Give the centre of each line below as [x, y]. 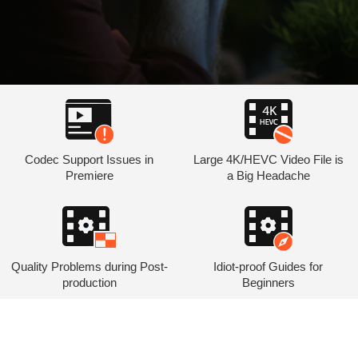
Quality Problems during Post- [89, 267]
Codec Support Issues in [89, 159]
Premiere [89, 175]
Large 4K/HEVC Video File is [268, 159]
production [89, 282]
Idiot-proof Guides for [268, 267]
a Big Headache [268, 175]
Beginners [268, 282]
